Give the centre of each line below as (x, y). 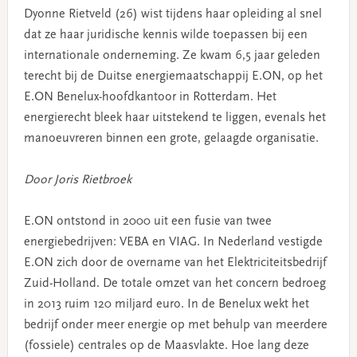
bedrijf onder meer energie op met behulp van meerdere (175, 325)
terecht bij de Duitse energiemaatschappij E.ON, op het (173, 76)
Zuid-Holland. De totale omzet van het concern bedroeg (175, 283)
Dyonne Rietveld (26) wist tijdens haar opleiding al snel (173, 14)
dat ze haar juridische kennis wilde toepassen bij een (165, 35)
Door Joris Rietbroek (77, 180)
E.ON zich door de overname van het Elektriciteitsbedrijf (175, 263)
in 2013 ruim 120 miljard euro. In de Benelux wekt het (166, 304)
